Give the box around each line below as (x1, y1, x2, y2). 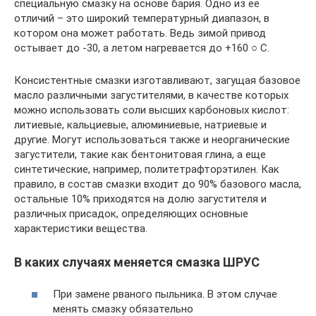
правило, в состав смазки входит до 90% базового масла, (14, 178, 301, 190)
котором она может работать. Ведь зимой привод (14, 27, 266, 39)
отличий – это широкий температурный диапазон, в (14, 12, 269, 25)
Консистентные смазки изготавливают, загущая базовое (14, 74, 300, 87)
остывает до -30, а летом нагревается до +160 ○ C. (14, 42, 269, 54)
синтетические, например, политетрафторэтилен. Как (14, 163, 279, 176)
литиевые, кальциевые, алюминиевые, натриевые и (14, 119, 267, 131)
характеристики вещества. (14, 222, 147, 235)
